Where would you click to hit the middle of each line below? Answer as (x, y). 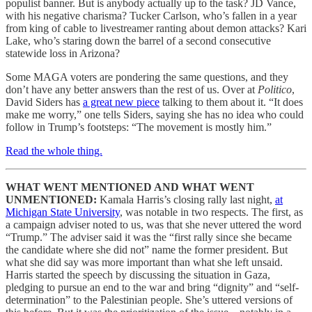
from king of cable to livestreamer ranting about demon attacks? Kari (156, 29)
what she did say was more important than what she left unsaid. (144, 263)
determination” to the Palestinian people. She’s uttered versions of (149, 300)
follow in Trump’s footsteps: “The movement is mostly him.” (139, 127)
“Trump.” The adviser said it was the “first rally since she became (149, 237)
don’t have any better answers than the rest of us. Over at (132, 90)
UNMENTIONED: (53, 200)
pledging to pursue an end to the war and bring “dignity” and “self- (152, 288)
